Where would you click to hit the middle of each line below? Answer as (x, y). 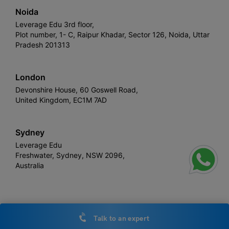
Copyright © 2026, (46, 213)
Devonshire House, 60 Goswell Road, (77, 89)
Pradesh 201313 (43, 44)
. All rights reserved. (145, 213)
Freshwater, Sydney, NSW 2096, (70, 155)
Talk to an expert (121, 219)
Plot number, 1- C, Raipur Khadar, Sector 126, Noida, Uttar (112, 34)
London (30, 77)
